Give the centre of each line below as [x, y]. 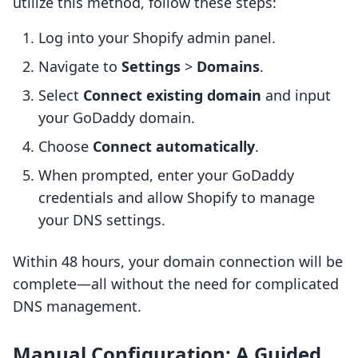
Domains [228, 67]
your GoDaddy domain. [117, 118]
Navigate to [80, 67]
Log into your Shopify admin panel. [157, 38]
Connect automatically [174, 147]
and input [296, 95]
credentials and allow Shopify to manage [177, 198]
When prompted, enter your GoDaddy [166, 175]
